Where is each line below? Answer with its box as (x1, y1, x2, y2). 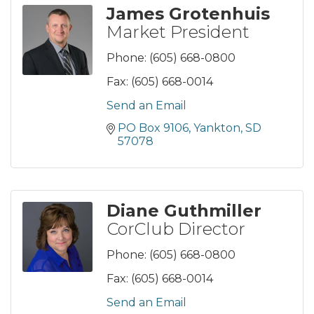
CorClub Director (107, 218, 245, 239)
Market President (107, 21, 250, 42)
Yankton (193, 121, 240, 135)
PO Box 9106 (118, 121, 189, 135)
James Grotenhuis (107, 3, 270, 24)
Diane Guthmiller (107, 200, 261, 221)
